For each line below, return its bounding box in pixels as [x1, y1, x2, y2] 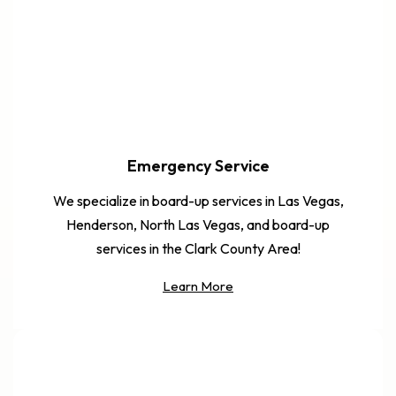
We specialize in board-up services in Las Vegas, [52, 191, 344, 209]
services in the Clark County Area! [95, 239, 301, 257]
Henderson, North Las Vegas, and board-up [66, 215, 330, 233]
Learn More [163, 277, 233, 294]
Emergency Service [126, 155, 270, 176]
